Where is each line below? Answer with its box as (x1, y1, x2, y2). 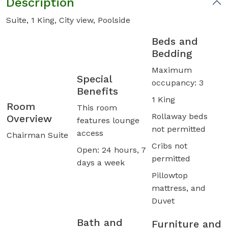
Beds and (152, 35, 198, 48)
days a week (77, 158, 125, 168)
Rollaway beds (152, 111, 208, 122)
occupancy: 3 (152, 78, 204, 88)
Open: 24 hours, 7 (77, 145, 146, 155)
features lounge (77, 116, 139, 126)
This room (77, 103, 117, 113)
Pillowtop (152, 170, 188, 181)
